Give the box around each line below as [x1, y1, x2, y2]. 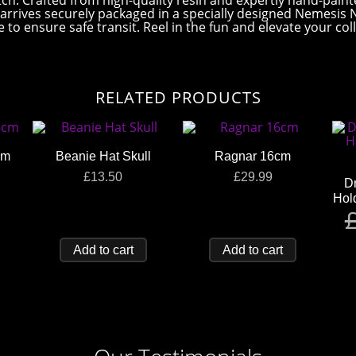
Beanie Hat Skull [55, 149, 151, 163]
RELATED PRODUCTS [95, 86, 261, 108]
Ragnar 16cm [215, 149, 292, 163]
